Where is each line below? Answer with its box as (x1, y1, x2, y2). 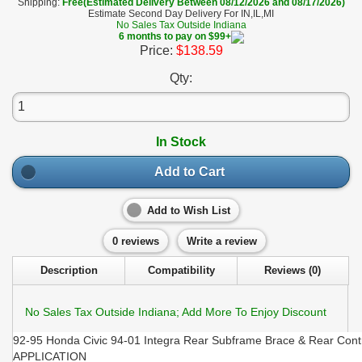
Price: (139, 43, 176, 57)
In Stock (156, 134, 206, 149)
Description (40, 264, 99, 276)
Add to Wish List (147, 204, 230, 217)
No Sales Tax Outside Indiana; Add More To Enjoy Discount (25, 305, 326, 318)
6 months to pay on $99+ (118, 30, 231, 42)
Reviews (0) (264, 264, 322, 276)
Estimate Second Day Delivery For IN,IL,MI (88, 7, 274, 19)
